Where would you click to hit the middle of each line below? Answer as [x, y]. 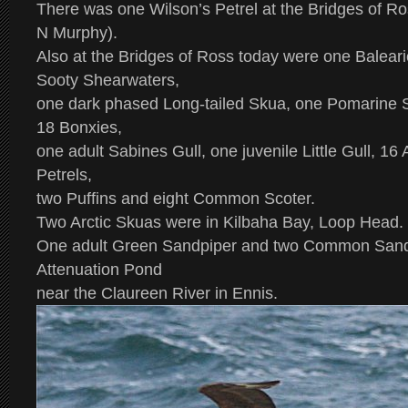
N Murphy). [77, 33]
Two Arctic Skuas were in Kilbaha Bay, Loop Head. [220, 222]
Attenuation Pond [99, 270]
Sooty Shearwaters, [108, 80]
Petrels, [64, 175]
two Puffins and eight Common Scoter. [176, 199]
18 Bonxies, [79, 127]
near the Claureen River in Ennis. [157, 293]
